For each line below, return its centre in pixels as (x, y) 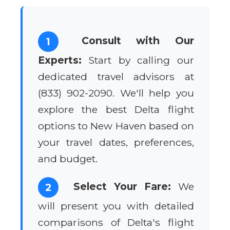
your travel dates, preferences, (116, 142)
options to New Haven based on (116, 126)
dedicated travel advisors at (116, 76)
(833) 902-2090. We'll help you (116, 93)
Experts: (60, 60)
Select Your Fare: (122, 186)
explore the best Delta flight (116, 109)
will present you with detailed (116, 206)
